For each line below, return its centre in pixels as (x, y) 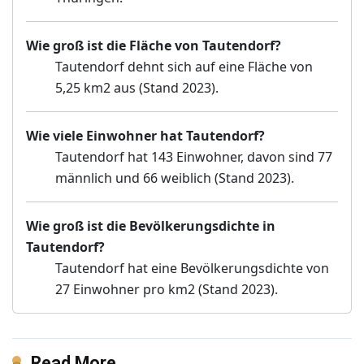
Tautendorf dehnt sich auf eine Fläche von (184, 67)
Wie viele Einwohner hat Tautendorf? (145, 136)
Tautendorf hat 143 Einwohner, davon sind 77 (194, 157)
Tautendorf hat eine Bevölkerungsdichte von (192, 269)
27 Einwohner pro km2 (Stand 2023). (167, 290)
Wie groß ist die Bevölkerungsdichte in (151, 226)
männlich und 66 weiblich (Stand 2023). (175, 178)
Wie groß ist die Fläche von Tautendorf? (154, 46)
